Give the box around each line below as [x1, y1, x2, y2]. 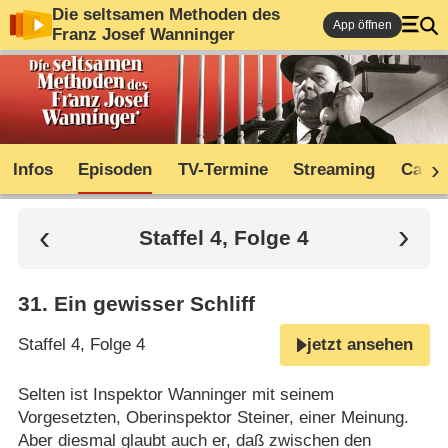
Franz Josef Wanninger [51, 25, 235, 44]
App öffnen [333, 18, 392, 32]
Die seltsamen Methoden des [51, 5, 280, 24]
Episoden [78, 160, 153, 180]
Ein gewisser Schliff [53, 292, 255, 317]
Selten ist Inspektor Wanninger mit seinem [17, 385, 334, 405]
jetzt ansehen [307, 335, 414, 355]
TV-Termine [177, 160, 268, 180]
